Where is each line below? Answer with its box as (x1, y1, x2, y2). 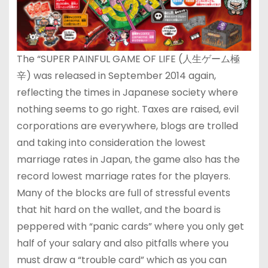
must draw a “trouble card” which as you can (16, 252, 227, 267)
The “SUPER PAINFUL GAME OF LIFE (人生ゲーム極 (16, 51, 240, 66)
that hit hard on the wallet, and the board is (16, 202, 221, 217)
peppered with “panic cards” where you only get (16, 219, 244, 233)
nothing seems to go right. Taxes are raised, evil (16, 102, 239, 116)
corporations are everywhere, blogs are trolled (16, 118, 238, 133)
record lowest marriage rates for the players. (16, 169, 230, 183)
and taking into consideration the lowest (16, 135, 206, 150)
